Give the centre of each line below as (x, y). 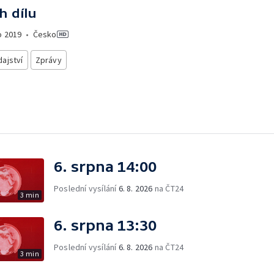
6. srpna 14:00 (105, 166)
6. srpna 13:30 (105, 225)
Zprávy (48, 60)
